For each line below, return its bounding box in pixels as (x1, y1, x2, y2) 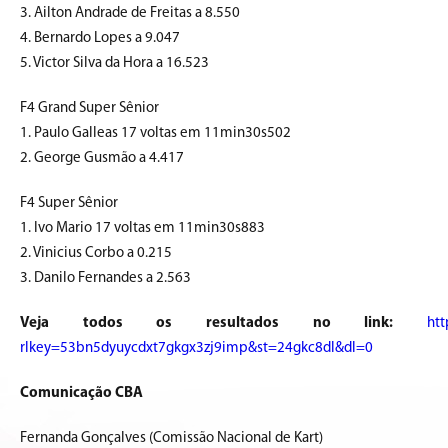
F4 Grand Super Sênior (20, 101, 159, 117)
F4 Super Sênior (20, 196, 118, 212)
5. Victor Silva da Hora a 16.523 (20, 56, 209, 72)
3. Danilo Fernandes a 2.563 (20, 271, 191, 287)
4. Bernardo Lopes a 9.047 (20, 31, 180, 47)
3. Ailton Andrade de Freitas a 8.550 (20, 6, 240, 22)
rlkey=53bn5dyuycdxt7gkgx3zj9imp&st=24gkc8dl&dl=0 (20, 341, 373, 357)
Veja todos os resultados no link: (20, 316, 394, 332)
